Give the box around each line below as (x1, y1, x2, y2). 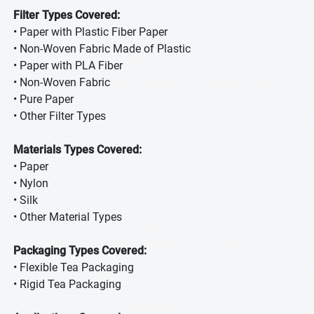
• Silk (13, 193, 38, 207)
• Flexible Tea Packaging (13, 261, 134, 274)
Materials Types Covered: (13, 143, 142, 156)
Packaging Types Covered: (13, 244, 146, 257)
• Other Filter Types (13, 109, 106, 123)
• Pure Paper (13, 93, 74, 106)
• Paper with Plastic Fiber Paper (13, 25, 168, 39)
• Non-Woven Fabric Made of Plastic (13, 42, 191, 55)
